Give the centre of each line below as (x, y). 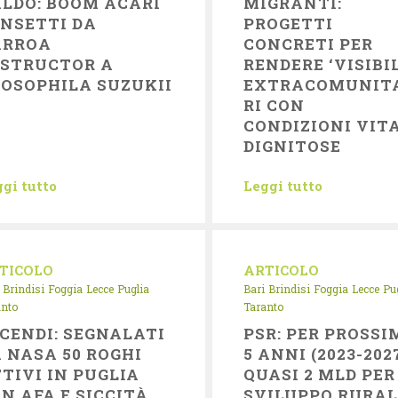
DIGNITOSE (292, 146)
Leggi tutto (283, 186)
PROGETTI (288, 24)
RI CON (274, 105)
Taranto (263, 306)
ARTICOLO (281, 270)
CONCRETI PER (308, 44)
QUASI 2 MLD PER (319, 374)
